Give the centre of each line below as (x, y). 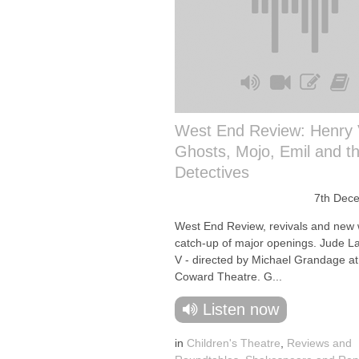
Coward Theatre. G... (228, 276)
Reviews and (319, 343)
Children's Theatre (234, 343)
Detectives (212, 172)
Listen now (241, 309)
